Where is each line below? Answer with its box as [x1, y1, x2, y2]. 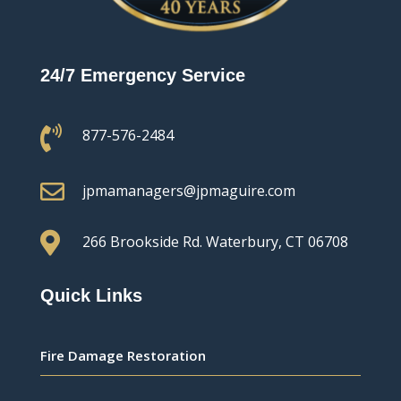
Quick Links [39, 286, 142, 306]
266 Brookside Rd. [81, 232, 206, 252]
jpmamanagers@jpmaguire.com [81, 181, 295, 201]
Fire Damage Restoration [39, 346, 206, 365]
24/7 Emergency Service [39, 65, 245, 86]
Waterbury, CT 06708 [205, 232, 348, 252]
